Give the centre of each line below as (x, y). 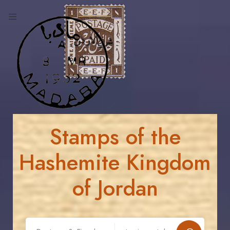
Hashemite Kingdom (115, 163)
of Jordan (115, 188)
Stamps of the (115, 137)
